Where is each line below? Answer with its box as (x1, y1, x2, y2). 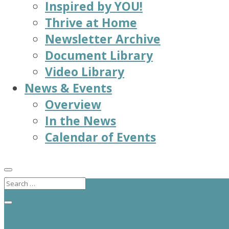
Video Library (45, 63, 124, 80)
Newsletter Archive (45, 31, 161, 47)
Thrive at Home (45, 14, 137, 31)
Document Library (45, 47, 153, 63)
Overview (45, 96, 101, 112)
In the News (45, 112, 116, 129)
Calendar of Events (45, 129, 156, 145)
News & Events (25, 80, 112, 96)
